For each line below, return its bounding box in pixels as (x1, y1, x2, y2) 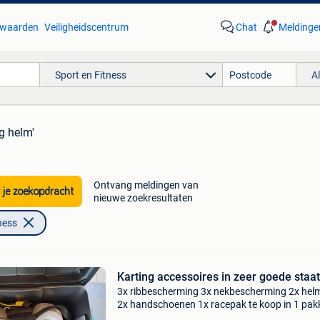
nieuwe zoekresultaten (93, 192, 193, 204)
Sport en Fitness (54, 69, 126, 81)
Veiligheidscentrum (44, 21, 129, 33)
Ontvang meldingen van (93, 179, 199, 191)
